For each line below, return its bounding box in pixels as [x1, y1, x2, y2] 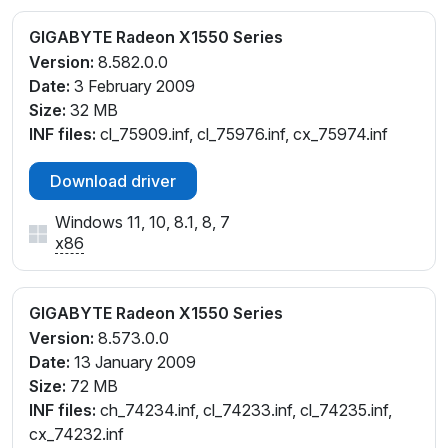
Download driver [50, 171, 176, 191]
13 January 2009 [70, 351, 196, 372]
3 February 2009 [70, 76, 195, 96]
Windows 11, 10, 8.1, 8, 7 [55, 212, 230, 232]
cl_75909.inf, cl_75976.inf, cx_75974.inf [96, 124, 388, 144]
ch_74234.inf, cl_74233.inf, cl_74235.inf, [96, 399, 392, 420]
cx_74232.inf [29, 423, 124, 444]
